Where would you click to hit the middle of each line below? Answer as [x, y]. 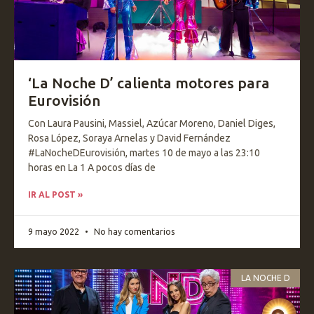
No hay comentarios [133, 232]
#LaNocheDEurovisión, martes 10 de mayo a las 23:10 [144, 153]
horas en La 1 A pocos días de [92, 168]
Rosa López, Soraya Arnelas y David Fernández [129, 138]
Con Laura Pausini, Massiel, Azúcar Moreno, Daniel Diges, [152, 123]
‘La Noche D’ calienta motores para [149, 83]
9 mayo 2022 [55, 232]
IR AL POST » [55, 194]
